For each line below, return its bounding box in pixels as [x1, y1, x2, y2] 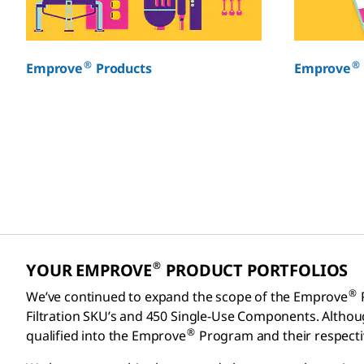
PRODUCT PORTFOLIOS [162, 259, 349, 281]
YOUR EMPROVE [26, 259, 153, 281]
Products [93, 59, 152, 77]
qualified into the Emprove [26, 327, 186, 344]
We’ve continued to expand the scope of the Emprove [26, 288, 348, 305]
